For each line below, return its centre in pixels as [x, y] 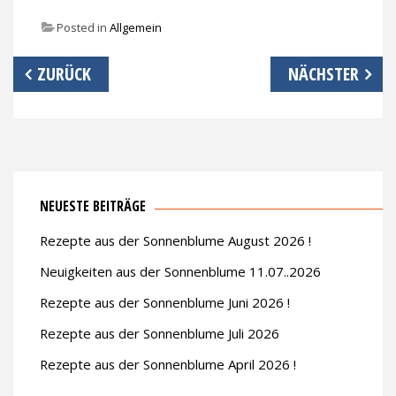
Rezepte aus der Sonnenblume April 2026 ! [168, 364]
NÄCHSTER [324, 73]
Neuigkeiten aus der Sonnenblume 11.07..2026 [180, 271]
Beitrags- [47, 67]
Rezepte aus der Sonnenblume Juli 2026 [160, 333]
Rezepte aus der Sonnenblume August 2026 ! [175, 240]
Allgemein [136, 27]
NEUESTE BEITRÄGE [93, 206]
